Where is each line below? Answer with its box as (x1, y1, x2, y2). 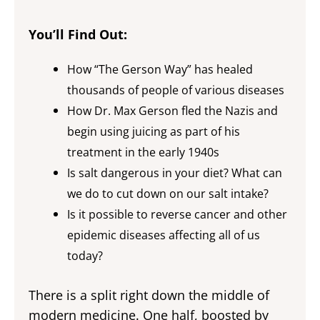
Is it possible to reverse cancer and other (67, 206, 287, 222)
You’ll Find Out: (29, 26, 127, 43)
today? (67, 248, 103, 264)
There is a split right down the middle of (29, 286, 269, 304)
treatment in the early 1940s (67, 144, 219, 160)
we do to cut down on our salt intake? (67, 186, 269, 201)
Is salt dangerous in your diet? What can (67, 165, 282, 181)
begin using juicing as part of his (67, 124, 240, 139)
